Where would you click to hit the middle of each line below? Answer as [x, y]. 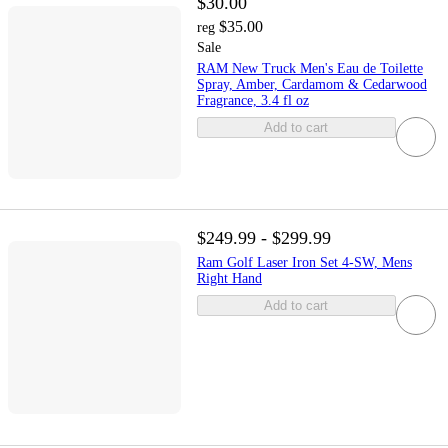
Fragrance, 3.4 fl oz [252, 101]
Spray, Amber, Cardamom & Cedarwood [311, 85]
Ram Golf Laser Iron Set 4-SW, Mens [304, 263]
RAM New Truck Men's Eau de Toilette [309, 69]
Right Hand [229, 279]
